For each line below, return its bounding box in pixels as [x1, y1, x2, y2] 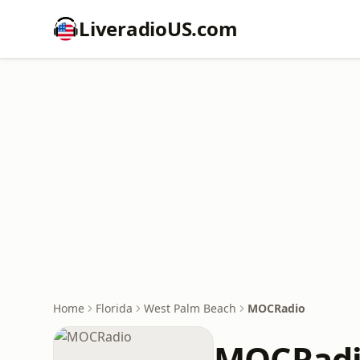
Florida [96, 301, 133, 316]
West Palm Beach [144, 301, 236, 316]
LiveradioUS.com [79, 15, 238, 42]
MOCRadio [247, 301, 305, 316]
